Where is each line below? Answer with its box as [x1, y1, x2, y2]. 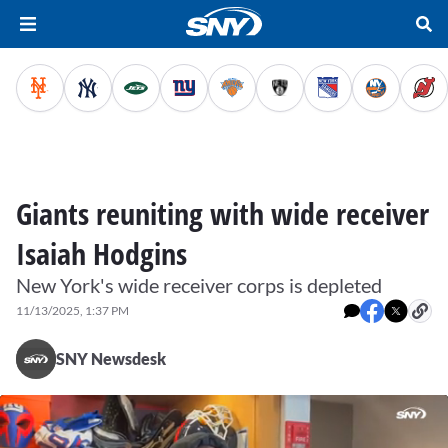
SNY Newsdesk [56, 349, 166, 368]
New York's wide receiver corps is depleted [16, 273, 382, 297]
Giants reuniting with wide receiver [16, 193, 429, 234]
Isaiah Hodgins [16, 233, 187, 274]
